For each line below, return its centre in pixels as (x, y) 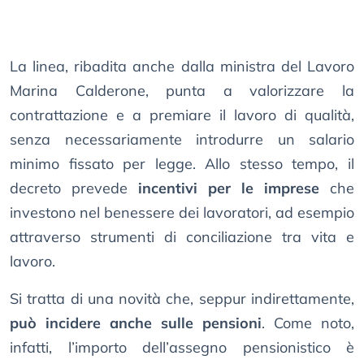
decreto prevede (74, 188)
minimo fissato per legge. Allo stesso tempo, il (182, 163)
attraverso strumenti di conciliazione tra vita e (182, 236)
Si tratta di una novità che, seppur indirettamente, (182, 298)
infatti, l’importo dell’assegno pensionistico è (182, 347)
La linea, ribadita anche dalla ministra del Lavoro (182, 66)
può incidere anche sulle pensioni (136, 323)
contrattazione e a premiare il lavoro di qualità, (182, 115)
